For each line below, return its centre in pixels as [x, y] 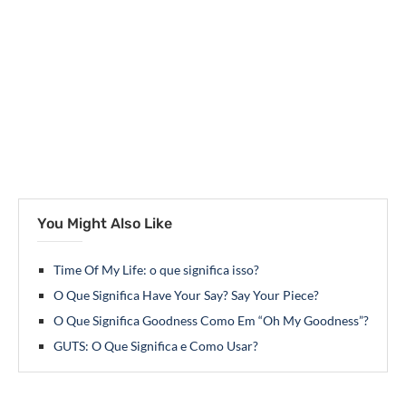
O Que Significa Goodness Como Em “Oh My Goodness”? [211, 321]
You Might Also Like [105, 224]
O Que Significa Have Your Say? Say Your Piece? [186, 295]
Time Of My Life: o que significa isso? [156, 270]
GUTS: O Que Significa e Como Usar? [156, 346]
